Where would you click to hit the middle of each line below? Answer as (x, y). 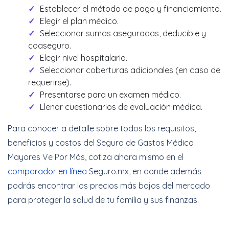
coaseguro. (50, 45)
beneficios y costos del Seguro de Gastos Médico (101, 143)
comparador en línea (47, 171)
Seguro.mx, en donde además (144, 171)
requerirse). (50, 82)
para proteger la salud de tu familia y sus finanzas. (103, 200)
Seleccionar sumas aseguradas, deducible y (123, 33)
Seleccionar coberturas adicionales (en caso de (130, 70)
